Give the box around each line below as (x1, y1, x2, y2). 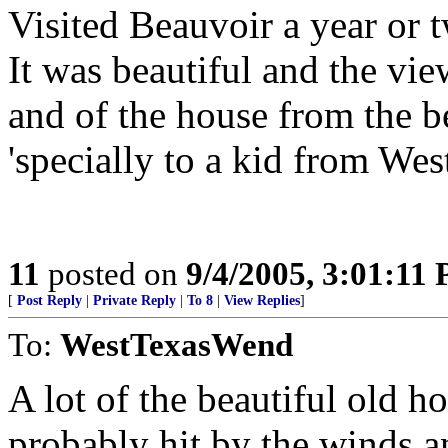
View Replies (224, 293, 300, 308)
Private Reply (93, 293, 176, 308)
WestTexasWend (60, 326, 293, 363)
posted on (40, 255, 186, 292)
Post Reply (17, 293, 82, 308)
